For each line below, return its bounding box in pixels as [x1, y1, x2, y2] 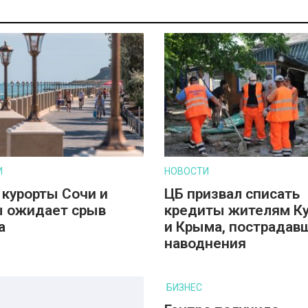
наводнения [164, 235, 246, 252]
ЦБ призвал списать [164, 186, 300, 202]
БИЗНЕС [166, 282, 202, 293]
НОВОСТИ [164, 166, 209, 177]
